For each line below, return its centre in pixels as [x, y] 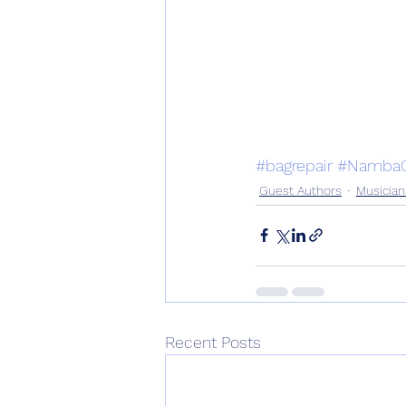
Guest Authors [300, 191]
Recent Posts [213, 342]
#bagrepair [294, 165]
